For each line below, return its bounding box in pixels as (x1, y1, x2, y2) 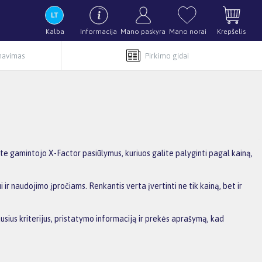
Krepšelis (217, 27, 246, 36)
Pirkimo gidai (144, 51, 189, 60)
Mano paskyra (120, 27, 166, 36)
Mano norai (168, 27, 206, 36)
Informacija (80, 27, 117, 36)
